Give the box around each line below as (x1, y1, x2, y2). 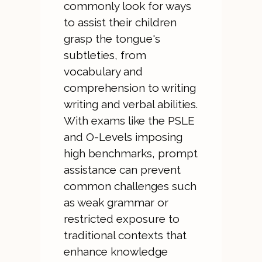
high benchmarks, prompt (63, 147, 198, 160)
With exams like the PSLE (63, 114, 195, 127)
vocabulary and (63, 65, 143, 78)
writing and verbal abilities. (63, 98, 198, 111)
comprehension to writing (63, 81, 196, 94)
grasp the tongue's (63, 32, 160, 45)
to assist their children (63, 16, 177, 29)
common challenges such (63, 180, 196, 192)
